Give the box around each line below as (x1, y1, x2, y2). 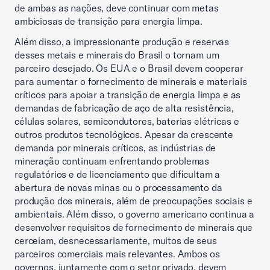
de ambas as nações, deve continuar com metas (14, 2, 219, 14)
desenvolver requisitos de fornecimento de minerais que (14, 221, 253, 233)
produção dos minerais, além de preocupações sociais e (14, 195, 253, 207)
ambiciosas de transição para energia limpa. (14, 15, 205, 27)
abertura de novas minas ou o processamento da (14, 181, 222, 193)
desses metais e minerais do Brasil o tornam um (14, 49, 219, 61)
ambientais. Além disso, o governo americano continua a (14, 208, 255, 220)
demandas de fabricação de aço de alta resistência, (14, 102, 234, 114)
